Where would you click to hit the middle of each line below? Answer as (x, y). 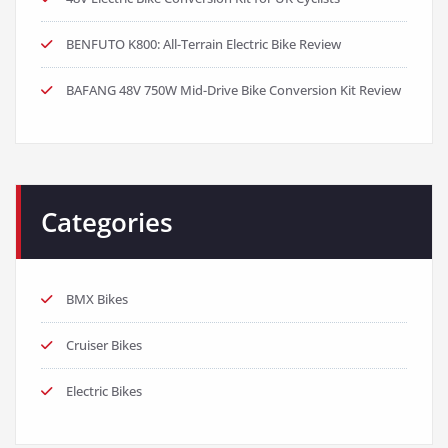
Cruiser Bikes (104, 345)
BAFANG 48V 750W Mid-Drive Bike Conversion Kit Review (233, 90)
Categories (107, 222)
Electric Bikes (104, 391)
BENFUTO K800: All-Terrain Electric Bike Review (203, 44)
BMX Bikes (97, 299)
